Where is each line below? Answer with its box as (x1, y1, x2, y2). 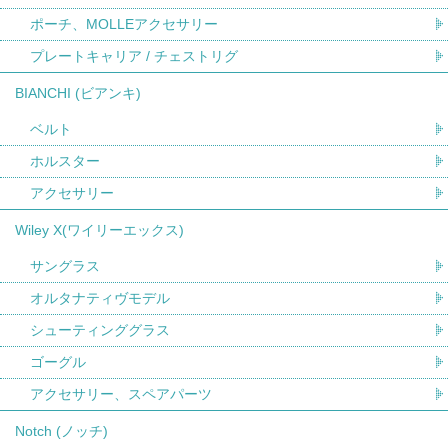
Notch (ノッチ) (15, 422, 108, 439)
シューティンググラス (30, 321, 170, 338)
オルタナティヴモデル (30, 289, 170, 306)
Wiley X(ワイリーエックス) (15, 221, 184, 238)
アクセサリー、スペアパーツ (30, 385, 212, 402)
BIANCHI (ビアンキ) (15, 84, 141, 101)
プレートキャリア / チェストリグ (30, 47, 238, 64)
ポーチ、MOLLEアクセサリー (30, 15, 218, 32)
